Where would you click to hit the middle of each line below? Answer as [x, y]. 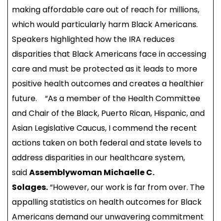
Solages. [30, 187]
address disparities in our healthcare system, [98, 158]
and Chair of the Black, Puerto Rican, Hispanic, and [108, 113]
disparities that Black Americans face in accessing [109, 54]
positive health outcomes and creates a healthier [108, 84]
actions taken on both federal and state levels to [107, 143]
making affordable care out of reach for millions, [106, 10]
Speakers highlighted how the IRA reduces [93, 39]
